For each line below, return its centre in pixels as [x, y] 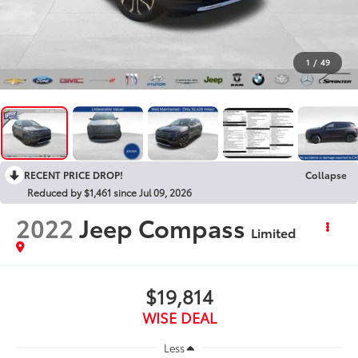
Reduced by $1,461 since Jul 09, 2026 [109, 192]
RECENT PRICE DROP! [74, 174]
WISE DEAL [179, 317]
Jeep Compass [163, 227]
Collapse [326, 174]
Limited [274, 232]
